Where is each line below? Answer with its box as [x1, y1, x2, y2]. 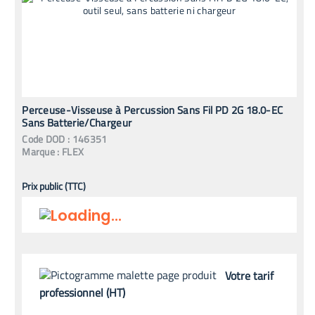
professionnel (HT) [39, 283, 126, 301]
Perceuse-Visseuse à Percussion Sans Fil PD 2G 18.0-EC [22, 102, 283, 119]
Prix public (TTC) [22, 179, 86, 194]
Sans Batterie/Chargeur [22, 115, 132, 131]
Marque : [22, 144, 60, 160]
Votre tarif [225, 266, 274, 284]
